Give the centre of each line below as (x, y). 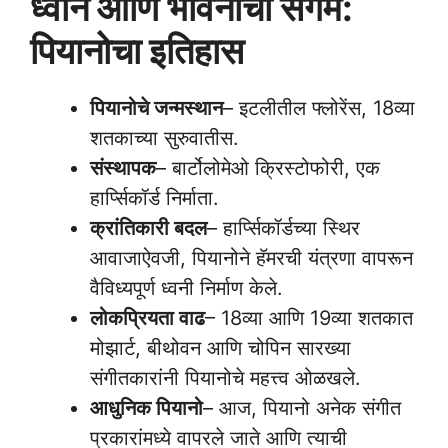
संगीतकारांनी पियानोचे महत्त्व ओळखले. (225, 378)
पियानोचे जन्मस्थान (156, 108)
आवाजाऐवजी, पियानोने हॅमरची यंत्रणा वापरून (251, 258)
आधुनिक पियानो (146, 408)
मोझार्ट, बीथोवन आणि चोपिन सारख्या (220, 348)
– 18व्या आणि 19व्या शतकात (309, 318)
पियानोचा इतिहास (137, 51)
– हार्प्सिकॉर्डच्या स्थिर (283, 228)
